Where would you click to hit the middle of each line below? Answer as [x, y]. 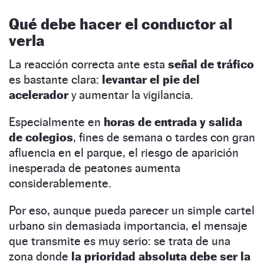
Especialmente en [56, 122]
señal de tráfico [211, 65]
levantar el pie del [149, 80]
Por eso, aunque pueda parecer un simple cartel [132, 211]
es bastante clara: [54, 80]
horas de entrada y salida [173, 122]
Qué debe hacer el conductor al [121, 24]
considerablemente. [60, 184]
